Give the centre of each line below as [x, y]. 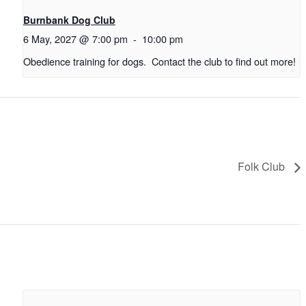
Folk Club [263, 167]
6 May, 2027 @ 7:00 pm [75, 39]
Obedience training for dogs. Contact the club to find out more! [159, 61]
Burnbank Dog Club [69, 20]
